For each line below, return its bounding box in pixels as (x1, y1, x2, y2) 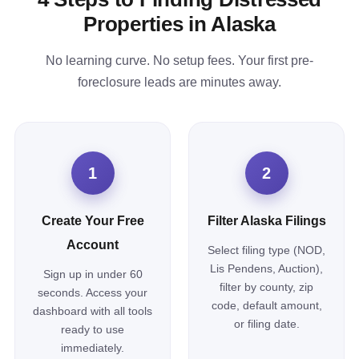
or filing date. (233, 317, 300, 330)
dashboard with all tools (33, 305, 152, 317)
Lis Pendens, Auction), (210, 262, 323, 275)
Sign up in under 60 (42, 268, 143, 280)
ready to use (61, 323, 124, 336)
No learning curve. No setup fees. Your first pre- (46, 54, 313, 67)
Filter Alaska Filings (207, 214, 326, 228)
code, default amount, (211, 299, 322, 312)
